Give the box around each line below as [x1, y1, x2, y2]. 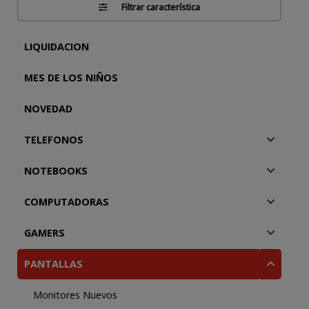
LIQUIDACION [23, 40, 89, 53]
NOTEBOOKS [23, 164, 88, 177]
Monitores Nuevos [32, 288, 117, 301]
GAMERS [23, 226, 65, 239]
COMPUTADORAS [23, 195, 109, 208]
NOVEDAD [23, 102, 72, 115]
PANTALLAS [23, 257, 83, 270]
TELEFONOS [23, 133, 83, 146]
